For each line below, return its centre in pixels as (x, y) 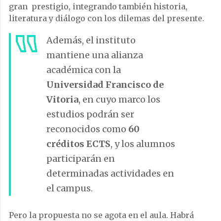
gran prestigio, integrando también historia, (98, 7)
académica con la (84, 70)
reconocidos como (87, 129)
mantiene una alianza (95, 55)
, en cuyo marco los (119, 100)
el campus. (70, 188)
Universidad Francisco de (105, 85)
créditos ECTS (78, 144)
